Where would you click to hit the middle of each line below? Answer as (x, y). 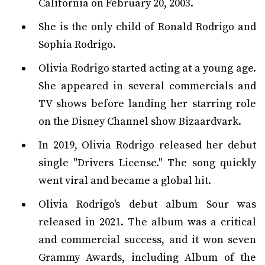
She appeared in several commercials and (147, 86)
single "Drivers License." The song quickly (147, 163)
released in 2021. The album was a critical (147, 222)
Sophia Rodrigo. (77, 45)
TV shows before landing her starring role (147, 104)
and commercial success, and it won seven (147, 240)
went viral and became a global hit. (125, 181)
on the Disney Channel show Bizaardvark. (140, 122)
